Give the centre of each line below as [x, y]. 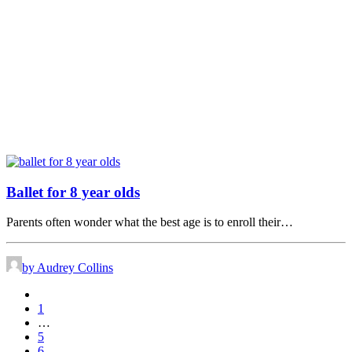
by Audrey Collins [68, 268]
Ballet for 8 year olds [73, 192]
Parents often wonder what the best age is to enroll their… [150, 222]
